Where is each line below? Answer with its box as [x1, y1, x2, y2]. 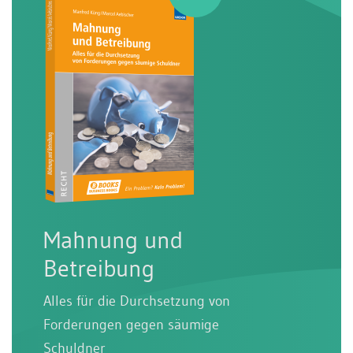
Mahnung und [43, 225, 183, 255]
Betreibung [43, 253, 154, 283]
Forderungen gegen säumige [43, 315, 219, 333]
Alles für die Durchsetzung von [43, 292, 230, 310]
